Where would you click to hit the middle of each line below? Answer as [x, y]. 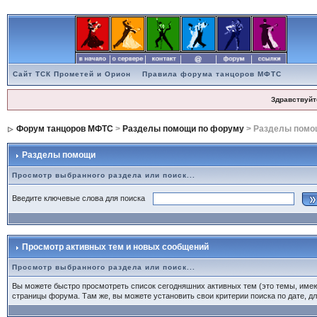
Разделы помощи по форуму [183, 129]
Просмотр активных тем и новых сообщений [114, 247]
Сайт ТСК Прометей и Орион [71, 74]
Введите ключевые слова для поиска [80, 198]
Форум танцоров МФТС [64, 129]
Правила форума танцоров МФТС [212, 74]
